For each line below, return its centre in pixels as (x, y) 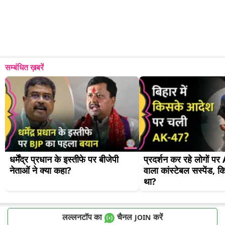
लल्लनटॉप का (82, 217)
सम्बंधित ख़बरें (24, 68)
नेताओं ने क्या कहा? (40, 171)
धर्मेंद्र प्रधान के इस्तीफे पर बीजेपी (64, 159)
